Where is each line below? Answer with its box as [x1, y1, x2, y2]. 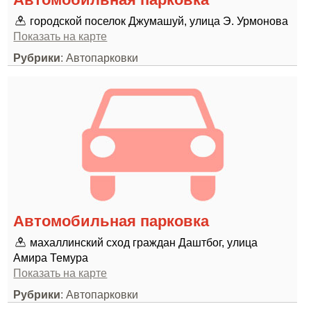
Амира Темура [13, 251, 89, 264]
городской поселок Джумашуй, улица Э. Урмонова [30, 15, 289, 27]
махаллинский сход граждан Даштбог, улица [30, 236, 258, 249]
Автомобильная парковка [13, 212, 210, 230]
